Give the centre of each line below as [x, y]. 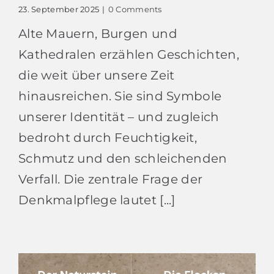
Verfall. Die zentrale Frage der [110, 180]
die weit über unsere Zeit [96, 76]
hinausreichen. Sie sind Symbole [120, 96]
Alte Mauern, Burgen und [98, 34]
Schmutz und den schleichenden [123, 159]
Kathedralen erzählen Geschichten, [128, 55]
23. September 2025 [59, 9]
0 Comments [135, 9]
